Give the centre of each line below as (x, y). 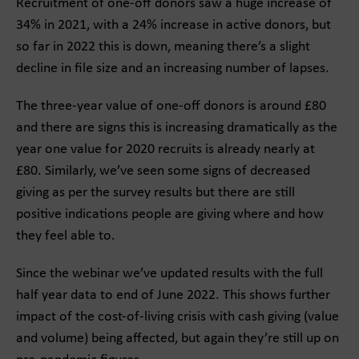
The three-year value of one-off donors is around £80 (171, 106)
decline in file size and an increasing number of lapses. (173, 69)
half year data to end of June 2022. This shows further (173, 295)
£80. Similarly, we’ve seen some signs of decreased (163, 171)
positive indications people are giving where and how (170, 214)
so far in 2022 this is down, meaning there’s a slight (163, 47)
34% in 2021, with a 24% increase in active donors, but (173, 25)
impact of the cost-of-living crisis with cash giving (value (177, 317)
